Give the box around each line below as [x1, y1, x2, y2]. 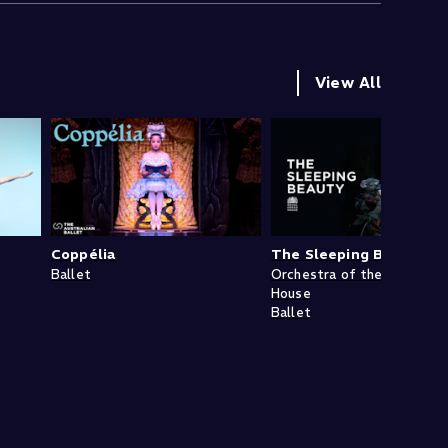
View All [314, 73, 381, 92]
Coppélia [51, 245, 116, 264]
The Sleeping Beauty [271, 245, 426, 264]
